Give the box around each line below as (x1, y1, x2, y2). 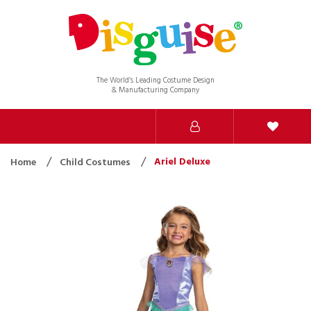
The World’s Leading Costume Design (96, 74, 215, 87)
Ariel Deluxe (154, 153, 210, 170)
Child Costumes (60, 154, 133, 171)
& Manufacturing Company (111, 83, 200, 96)
